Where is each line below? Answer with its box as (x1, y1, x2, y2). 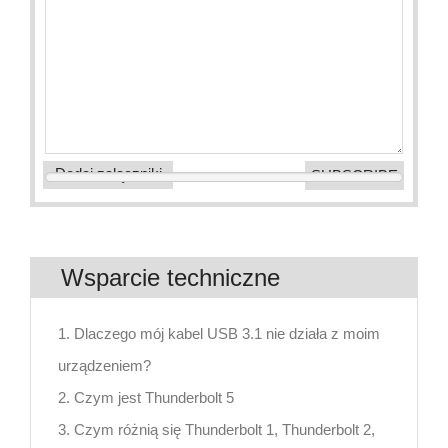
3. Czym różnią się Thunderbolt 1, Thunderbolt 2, (58, 420, 375, 438)
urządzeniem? (58, 356, 151, 374)
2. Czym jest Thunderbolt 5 (58, 388, 234, 406)
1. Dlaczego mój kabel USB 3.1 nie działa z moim (58, 324, 380, 342)
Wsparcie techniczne (61, 263, 280, 291)
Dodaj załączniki (54, 164, 162, 182)
